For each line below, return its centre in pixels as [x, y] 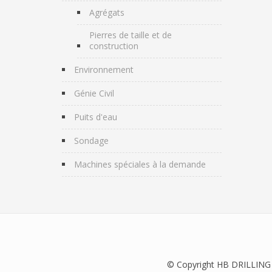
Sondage [91, 141]
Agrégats [107, 12]
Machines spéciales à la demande [140, 164]
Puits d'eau [96, 117]
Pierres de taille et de [131, 35]
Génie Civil [94, 93]
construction [114, 46]
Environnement [104, 70]
